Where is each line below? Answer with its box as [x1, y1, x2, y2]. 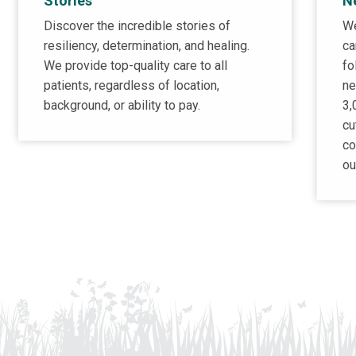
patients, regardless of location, [44, 78, 220, 94]
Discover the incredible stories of [44, 18, 231, 34]
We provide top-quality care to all [44, 58, 228, 74]
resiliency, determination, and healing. [44, 38, 250, 54]
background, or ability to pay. [44, 98, 201, 114]
